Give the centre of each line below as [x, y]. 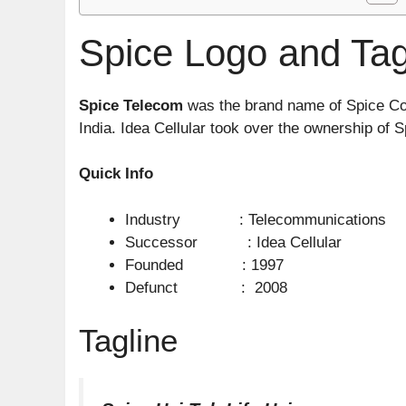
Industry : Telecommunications [256, 219]
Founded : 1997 [204, 265]
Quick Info [116, 174]
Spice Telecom [131, 105]
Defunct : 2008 [206, 287]
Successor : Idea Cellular [233, 242]
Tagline [128, 340]
